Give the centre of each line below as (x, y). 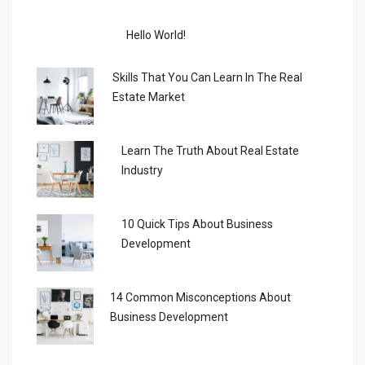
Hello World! (156, 35)
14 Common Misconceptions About (200, 297)
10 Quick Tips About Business (197, 224)
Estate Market (149, 97)
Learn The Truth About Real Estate (211, 150)
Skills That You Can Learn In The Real (208, 77)
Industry (143, 170)
